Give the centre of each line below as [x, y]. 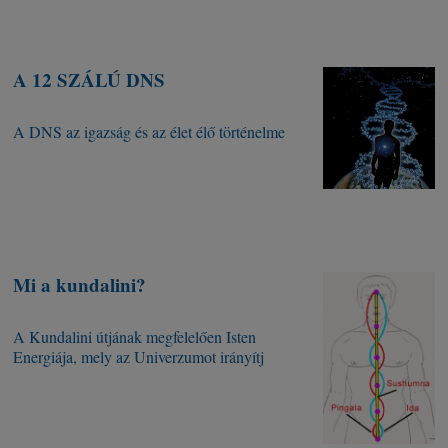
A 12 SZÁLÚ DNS [89, 80]
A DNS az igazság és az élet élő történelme [149, 132]
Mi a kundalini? [80, 285]
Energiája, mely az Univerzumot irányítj [139, 357]
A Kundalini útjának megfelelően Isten [135, 337]
